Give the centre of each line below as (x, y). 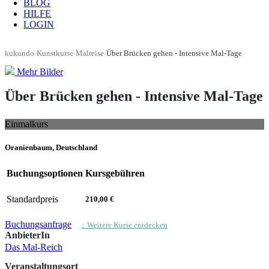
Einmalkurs (26, 124)
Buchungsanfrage (38, 224)
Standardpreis (32, 199)
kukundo (20, 53)
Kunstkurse (55, 53)
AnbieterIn (27, 235)
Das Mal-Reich (34, 247)
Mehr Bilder (40, 72)
